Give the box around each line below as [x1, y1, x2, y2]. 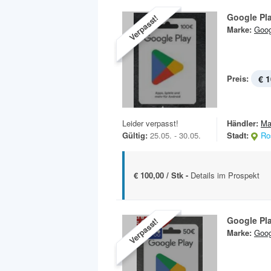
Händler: [227, 117, 258, 129]
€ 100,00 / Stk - [134, 169, 191, 181]
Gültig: [122, 129, 148, 142]
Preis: [227, 73, 249, 85]
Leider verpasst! [122, 117, 178, 129]
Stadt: [227, 129, 249, 142]
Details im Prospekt [191, 169, 260, 181]
